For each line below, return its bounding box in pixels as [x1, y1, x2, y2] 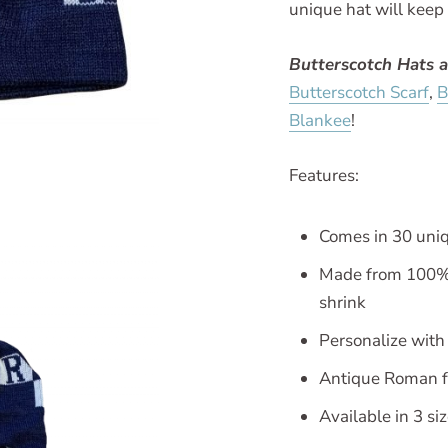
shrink [319, 290, 366, 314]
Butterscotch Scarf [289, 81, 429, 105]
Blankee [289, 109, 351, 133]
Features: [289, 164, 359, 188]
